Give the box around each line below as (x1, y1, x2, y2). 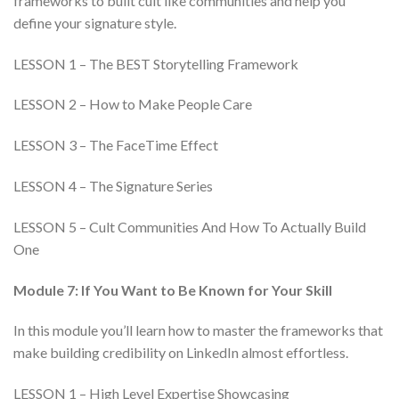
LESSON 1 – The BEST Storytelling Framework (13, 54, 298, 72)
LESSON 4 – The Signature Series (13, 177, 213, 195)
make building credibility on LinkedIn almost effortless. (13, 344, 348, 362)
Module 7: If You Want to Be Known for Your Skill (13, 281, 332, 298)
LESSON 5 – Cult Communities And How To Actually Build (13, 217, 366, 235)
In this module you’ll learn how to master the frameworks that (13, 322, 383, 339)
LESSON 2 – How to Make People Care (13, 95, 252, 113)
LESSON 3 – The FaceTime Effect (13, 136, 218, 154)
